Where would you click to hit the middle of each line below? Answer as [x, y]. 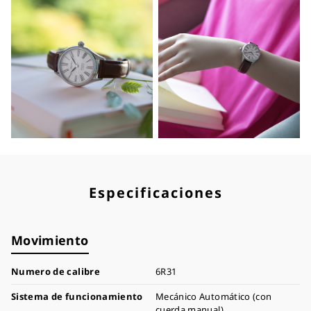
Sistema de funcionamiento [77, 296]
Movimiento [50, 240]
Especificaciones [155, 193]
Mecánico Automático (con [214, 296]
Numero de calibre [56, 271]
